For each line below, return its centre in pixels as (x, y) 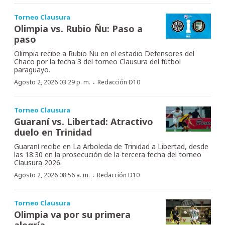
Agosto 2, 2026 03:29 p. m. (52, 82)
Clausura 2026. (38, 162)
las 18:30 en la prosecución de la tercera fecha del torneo (108, 154)
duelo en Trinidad (53, 132)
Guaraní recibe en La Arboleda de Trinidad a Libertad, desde (111, 146)
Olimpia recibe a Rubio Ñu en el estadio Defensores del (104, 53)
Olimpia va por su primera (72, 214)
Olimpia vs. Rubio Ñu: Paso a (78, 28)
